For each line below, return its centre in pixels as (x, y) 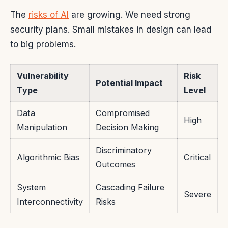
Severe (197, 194)
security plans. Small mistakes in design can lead (111, 29)
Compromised (123, 113)
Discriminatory (124, 150)
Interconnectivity (50, 201)
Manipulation (42, 127)
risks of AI (49, 15)
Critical (197, 157)
